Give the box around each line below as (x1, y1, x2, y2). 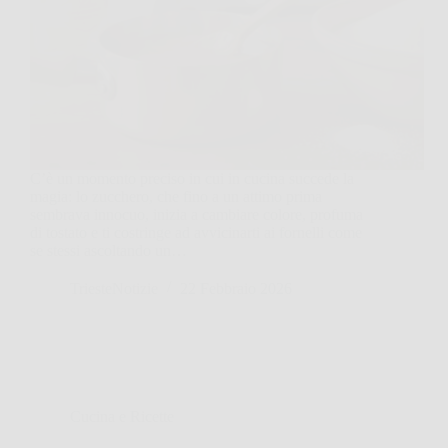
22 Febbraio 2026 (180, 279, 292, 297)
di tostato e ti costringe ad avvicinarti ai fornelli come (30, 223, 362, 241)
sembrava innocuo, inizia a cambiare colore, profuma (30, 205, 363, 223)
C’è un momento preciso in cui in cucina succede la (30, 169, 354, 187)
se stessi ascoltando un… (30, 241, 187, 259)
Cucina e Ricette (70, 407, 174, 425)
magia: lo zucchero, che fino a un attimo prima (30, 187, 322, 205)
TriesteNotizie (70, 279, 158, 297)
